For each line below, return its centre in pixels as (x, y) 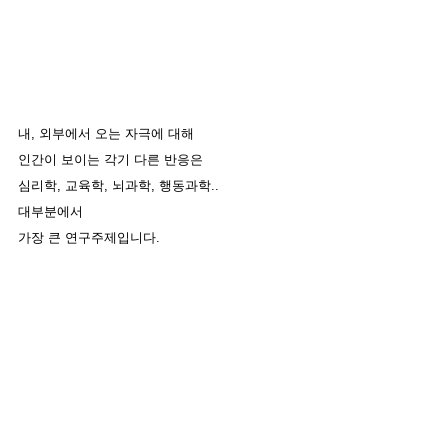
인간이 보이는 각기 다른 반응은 (110, 159)
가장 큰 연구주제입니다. (89, 237)
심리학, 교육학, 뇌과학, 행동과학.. (120, 185)
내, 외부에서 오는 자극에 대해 (108, 133)
